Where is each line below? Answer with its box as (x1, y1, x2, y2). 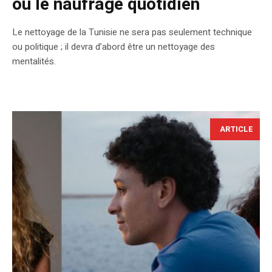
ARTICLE (220, 123, 253, 135)
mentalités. (12, 55, 56, 69)
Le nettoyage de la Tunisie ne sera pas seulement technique (12, 25, 252, 39)
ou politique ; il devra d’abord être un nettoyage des (12, 40, 215, 54)
